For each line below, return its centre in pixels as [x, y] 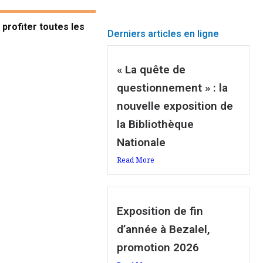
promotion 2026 [158, 248]
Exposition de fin [160, 211]
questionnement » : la [173, 88]
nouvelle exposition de [175, 106]
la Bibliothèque [156, 124]
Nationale [141, 143]
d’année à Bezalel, [164, 230]
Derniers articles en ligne [163, 34]
